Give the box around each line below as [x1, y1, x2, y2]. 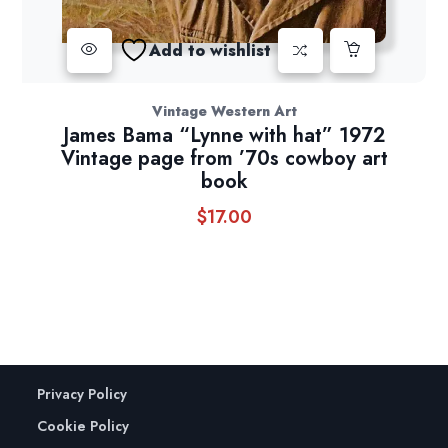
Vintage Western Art [151, 101, 297, 122]
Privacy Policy [37, 384, 128, 405]
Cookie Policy [37, 416, 130, 437]
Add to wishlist [148, 38, 271, 62]
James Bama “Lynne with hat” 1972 [63, 121, 385, 151]
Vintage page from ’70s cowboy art [60, 144, 388, 174]
